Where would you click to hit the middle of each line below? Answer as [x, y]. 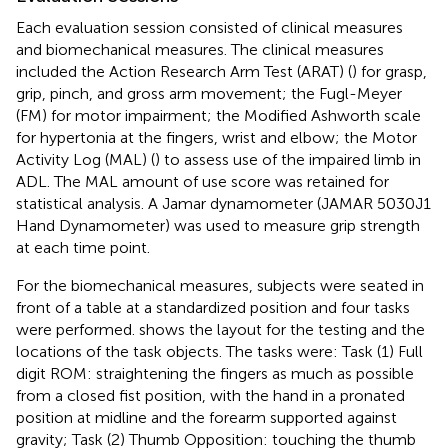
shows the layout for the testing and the [282, 329]
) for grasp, [389, 71]
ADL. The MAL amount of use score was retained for [202, 181]
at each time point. [83, 247]
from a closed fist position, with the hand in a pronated [210, 395]
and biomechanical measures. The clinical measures [200, 49]
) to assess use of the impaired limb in [288, 159]
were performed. [77, 329]
